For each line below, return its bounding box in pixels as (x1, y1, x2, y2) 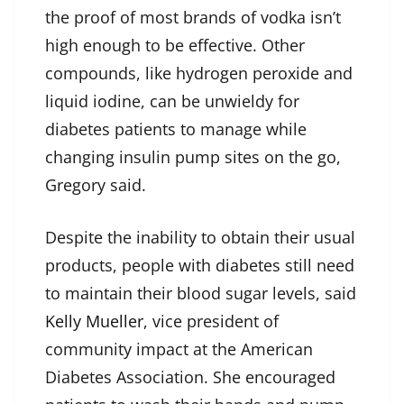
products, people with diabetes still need (45, 254, 354, 277)
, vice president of (143, 310, 279, 333)
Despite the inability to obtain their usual (45, 226, 355, 249)
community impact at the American (45, 338, 313, 361)
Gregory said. (45, 174, 146, 197)
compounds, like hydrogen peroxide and (45, 62, 353, 85)
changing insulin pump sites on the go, (45, 146, 341, 169)
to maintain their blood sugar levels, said (45, 282, 356, 305)
